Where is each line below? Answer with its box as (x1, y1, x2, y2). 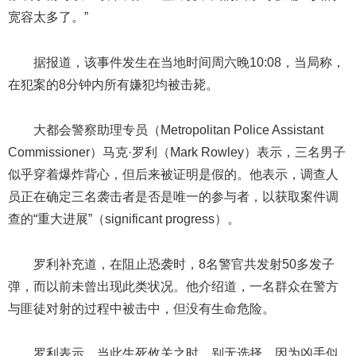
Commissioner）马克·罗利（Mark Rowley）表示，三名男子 (8, 145, 346, 159)
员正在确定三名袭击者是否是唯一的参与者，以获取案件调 (8, 189, 339, 203)
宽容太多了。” (8, 10, 88, 25)
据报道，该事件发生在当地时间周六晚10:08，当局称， (33, 56, 345, 70)
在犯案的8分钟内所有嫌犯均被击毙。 (8, 78, 219, 92)
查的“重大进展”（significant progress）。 (8, 211, 240, 226)
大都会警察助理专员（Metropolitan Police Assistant (33, 122, 323, 137)
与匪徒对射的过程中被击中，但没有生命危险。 (8, 301, 275, 315)
